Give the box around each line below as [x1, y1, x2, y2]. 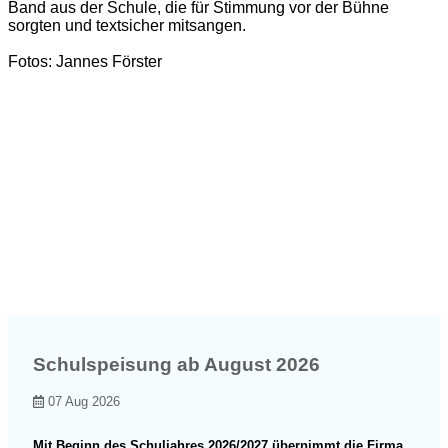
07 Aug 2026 [44, 394, 121, 410]
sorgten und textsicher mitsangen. [8, 16, 246, 34]
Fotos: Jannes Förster [8, 52, 162, 70]
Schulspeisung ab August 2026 [33, 354, 320, 376]
